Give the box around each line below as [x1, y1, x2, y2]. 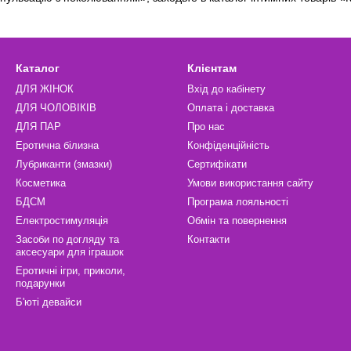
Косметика [16, 177, 66, 189]
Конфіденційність [187, 139, 270, 151]
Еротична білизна [16, 139, 99, 151]
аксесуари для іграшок [16, 246, 124, 258]
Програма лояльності [187, 196, 288, 208]
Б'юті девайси [16, 296, 81, 308]
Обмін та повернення [187, 215, 287, 226]
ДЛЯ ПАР [16, 121, 61, 132]
